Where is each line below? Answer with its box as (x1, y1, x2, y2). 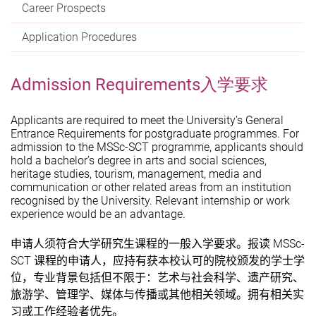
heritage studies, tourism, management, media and (11, 166, 262, 181)
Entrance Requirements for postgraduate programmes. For (11, 126, 299, 140)
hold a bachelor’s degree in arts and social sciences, (11, 153, 267, 167)
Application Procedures (22, 30, 137, 44)
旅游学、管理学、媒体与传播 (11, 288, 157, 300)
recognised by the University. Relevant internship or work (11, 193, 290, 207)
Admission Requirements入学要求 (11, 74, 268, 95)
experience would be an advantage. (11, 207, 186, 221)
